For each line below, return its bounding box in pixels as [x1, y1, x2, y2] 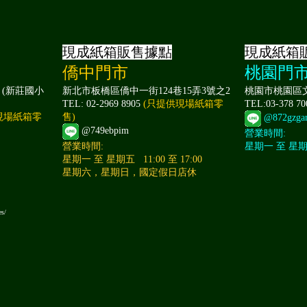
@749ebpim [79, 125, 130, 136]
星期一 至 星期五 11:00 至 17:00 [62, 154, 203, 165]
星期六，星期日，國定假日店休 [62, 167, 197, 178]
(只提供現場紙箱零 [143, 99, 224, 110]
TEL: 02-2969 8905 [62, 99, 144, 110]
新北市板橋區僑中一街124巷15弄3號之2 [62, 86, 231, 97]
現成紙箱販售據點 [62, 45, 173, 60]
